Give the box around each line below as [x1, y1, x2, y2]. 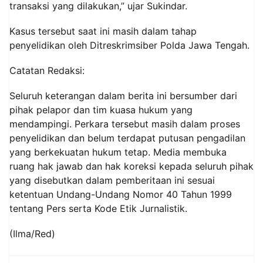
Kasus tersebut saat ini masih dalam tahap [9, 25, 197, 37]
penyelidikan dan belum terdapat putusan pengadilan [9, 132, 245, 144]
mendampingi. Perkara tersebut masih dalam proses [9, 118, 240, 130]
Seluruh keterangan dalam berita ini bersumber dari [9, 90, 237, 102]
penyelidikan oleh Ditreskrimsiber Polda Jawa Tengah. [9, 39, 249, 51]
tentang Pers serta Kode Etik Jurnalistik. [9, 203, 187, 215]
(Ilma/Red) [9, 228, 55, 240]
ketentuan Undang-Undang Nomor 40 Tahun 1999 [9, 188, 232, 201]
